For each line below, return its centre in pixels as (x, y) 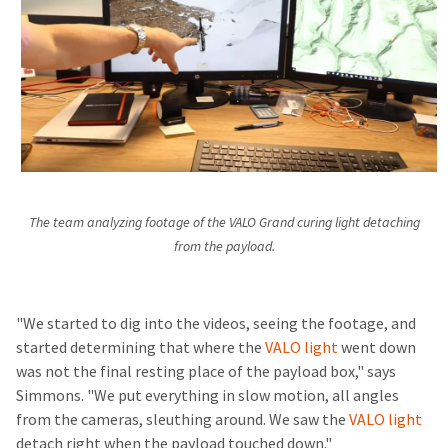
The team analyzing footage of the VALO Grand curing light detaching (224, 223)
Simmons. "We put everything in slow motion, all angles (207, 396)
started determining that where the (140, 348)
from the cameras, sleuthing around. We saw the (182, 420)
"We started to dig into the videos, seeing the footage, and (216, 324)
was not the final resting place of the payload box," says (206, 372)
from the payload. (224, 247)
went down (377, 348)
